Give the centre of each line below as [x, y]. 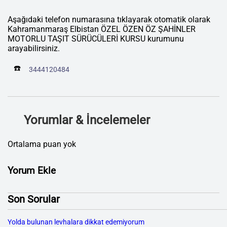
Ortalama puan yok [42, 144]
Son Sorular [34, 199]
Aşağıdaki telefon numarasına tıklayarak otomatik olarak [109, 20]
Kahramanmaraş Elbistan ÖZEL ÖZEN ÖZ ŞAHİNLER [102, 29]
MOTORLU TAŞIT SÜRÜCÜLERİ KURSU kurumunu [96, 39]
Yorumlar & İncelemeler [87, 120]
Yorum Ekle [32, 171]
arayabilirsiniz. [34, 49]
